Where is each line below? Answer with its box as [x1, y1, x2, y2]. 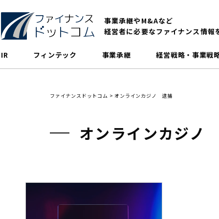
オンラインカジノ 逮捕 [114, 92, 173, 100]
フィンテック [33, 50, 77, 60]
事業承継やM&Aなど [104, 16, 174, 26]
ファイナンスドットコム [50, 92, 108, 100]
